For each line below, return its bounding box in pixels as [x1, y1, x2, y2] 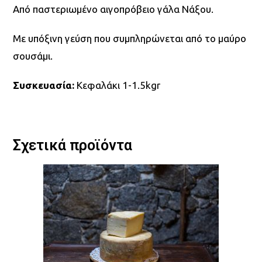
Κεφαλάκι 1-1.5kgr [74, 80, 161, 91]
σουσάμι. [13, 50, 53, 61]
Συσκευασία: [13, 80, 75, 91]
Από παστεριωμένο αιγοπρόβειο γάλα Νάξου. [13, 4, 214, 15]
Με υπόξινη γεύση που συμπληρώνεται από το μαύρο [13, 33, 247, 44]
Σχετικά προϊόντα [13, 137, 133, 154]
